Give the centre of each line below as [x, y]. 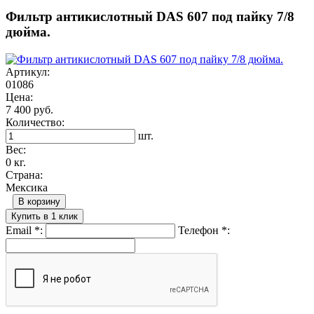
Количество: [35, 122]
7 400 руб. [29, 109]
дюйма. [28, 32]
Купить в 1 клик [45, 216]
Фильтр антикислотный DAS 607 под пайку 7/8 [150, 17]
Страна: [24, 175]
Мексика [27, 187]
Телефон [200, 230]
